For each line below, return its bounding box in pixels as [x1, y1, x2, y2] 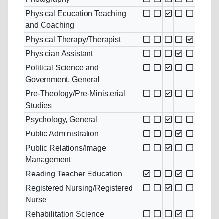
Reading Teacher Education [25, 170, 122, 178]
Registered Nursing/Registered [25, 184, 133, 193]
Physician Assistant [25, 49, 93, 58]
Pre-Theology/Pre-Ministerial [25, 89, 125, 98]
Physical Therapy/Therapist [25, 35, 121, 44]
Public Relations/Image [25, 144, 106, 153]
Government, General [25, 75, 100, 84]
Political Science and [25, 64, 99, 72]
